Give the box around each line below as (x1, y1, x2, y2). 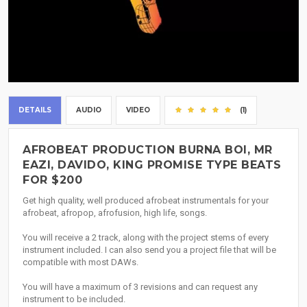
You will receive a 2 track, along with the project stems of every (23, 232, 269, 243)
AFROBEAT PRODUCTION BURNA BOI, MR (23, 143, 273, 157)
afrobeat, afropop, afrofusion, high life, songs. (23, 208, 207, 219)
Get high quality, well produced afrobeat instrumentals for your (23, 195, 269, 206)
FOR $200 (23, 173, 82, 187)
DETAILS (19, 106, 51, 115)
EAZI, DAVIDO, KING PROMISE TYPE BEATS (23, 158, 282, 172)
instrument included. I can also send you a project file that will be (23, 245, 276, 256)
